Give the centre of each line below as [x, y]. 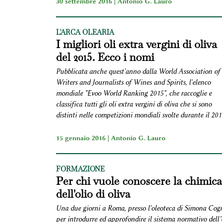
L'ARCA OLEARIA [85, 32]
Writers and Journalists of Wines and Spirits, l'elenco [133, 82]
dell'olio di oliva [93, 194]
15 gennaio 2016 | [83, 138]
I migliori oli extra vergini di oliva [136, 44]
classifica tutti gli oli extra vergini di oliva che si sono [134, 104]
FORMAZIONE [80, 169]
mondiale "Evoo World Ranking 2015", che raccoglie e [134, 93]
